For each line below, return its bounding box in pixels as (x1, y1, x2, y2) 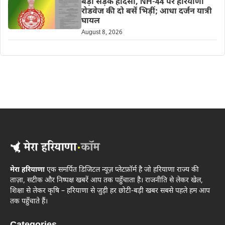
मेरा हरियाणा (10, 165, 45, 175)
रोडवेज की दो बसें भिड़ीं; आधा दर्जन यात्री (81, 6, 212, 17)
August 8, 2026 (81, 28, 123, 37)
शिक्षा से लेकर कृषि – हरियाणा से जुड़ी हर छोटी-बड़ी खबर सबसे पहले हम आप (10, 186, 210, 196)
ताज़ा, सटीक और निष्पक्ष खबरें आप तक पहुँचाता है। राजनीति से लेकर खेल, (10, 176, 203, 186)
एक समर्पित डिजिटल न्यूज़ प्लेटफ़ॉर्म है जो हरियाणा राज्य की (45, 165, 199, 175)
